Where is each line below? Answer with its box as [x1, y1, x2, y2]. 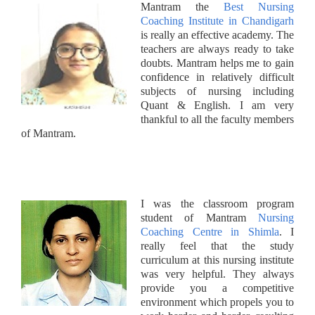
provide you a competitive [141, 281, 294, 294]
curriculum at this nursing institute [141, 253, 294, 266]
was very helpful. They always [141, 267, 294, 280]
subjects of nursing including [141, 84, 294, 97]
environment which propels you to [141, 295, 294, 308]
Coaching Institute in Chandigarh [141, 14, 294, 27]
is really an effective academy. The [141, 28, 294, 41]
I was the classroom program [141, 197, 294, 210]
